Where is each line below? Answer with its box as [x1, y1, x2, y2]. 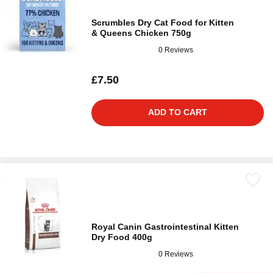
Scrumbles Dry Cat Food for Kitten [91, 18, 234, 27]
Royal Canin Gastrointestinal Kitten [91, 222, 239, 232]
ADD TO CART [148, 107, 207, 117]
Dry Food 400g [91, 232, 152, 242]
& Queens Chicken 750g [91, 28, 191, 38]
